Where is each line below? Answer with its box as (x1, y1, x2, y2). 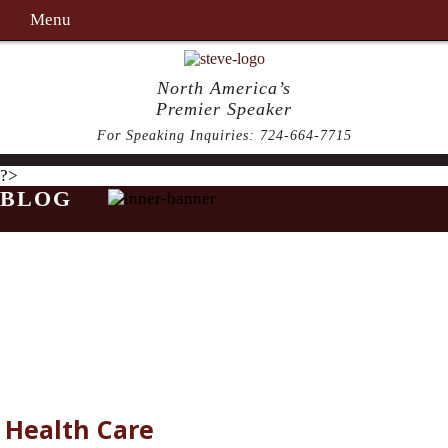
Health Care (5, 412, 154, 446)
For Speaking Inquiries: (96, 128, 260, 143)
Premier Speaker (156, 99, 292, 119)
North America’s (157, 78, 291, 98)
